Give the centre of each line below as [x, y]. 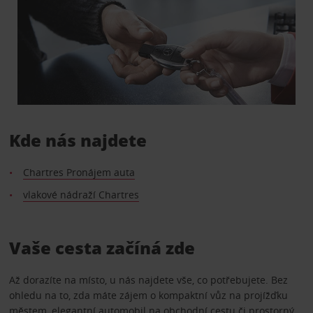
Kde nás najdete [78, 140]
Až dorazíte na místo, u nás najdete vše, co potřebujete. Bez [148, 280]
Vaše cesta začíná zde [102, 248]
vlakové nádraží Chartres [81, 195]
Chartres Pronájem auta [79, 173]
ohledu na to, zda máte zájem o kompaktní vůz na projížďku [148, 296]
